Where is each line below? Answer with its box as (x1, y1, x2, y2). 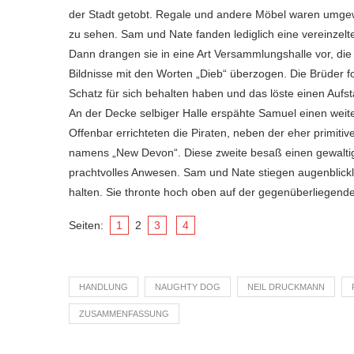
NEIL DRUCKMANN (247, 281, 325, 292)
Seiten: (69, 218, 107, 232)
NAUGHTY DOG (155, 281, 220, 292)
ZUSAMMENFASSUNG (79, 308, 169, 318)
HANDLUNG (79, 281, 128, 292)
